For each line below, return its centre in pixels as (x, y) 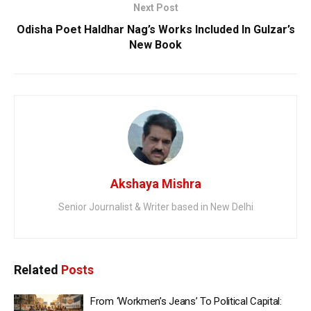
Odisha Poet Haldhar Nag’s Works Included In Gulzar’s (155, 30)
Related (36, 270)
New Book (155, 45)
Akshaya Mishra (155, 184)
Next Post (155, 8)
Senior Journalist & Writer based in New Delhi (155, 207)
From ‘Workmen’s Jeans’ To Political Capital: (186, 302)
